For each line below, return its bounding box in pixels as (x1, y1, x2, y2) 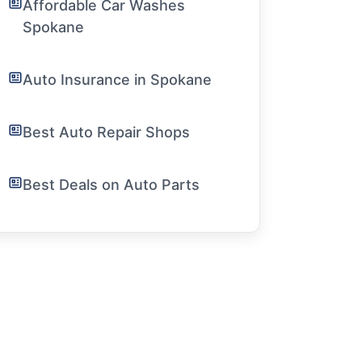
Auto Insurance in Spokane (23, 71, 212, 88)
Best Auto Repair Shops (23, 124, 190, 141)
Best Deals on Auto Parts (23, 176, 200, 193)
